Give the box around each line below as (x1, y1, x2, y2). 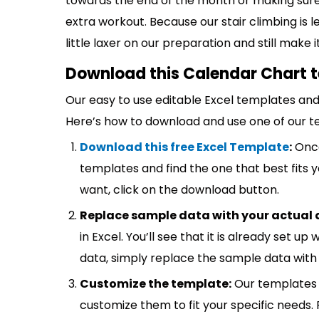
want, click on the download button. (80, 182, 279, 198)
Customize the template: (80, 276, 231, 292)
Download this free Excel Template (80, 139, 289, 155)
